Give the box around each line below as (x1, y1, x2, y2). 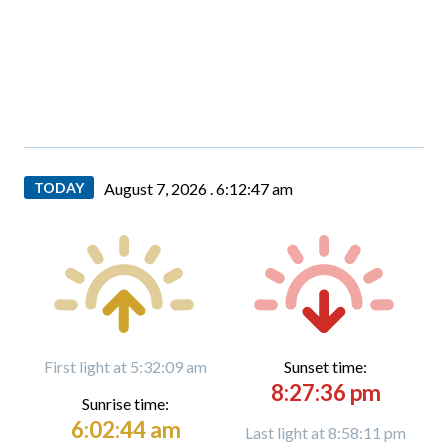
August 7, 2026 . (104, 179, 216, 198)
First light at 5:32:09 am (44, 357, 207, 376)
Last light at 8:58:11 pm (245, 423, 406, 442)
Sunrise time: (82, 394, 169, 413)
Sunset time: (284, 357, 367, 376)
